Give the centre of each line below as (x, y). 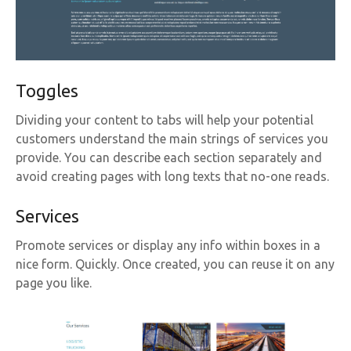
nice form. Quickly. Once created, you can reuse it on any (175, 264)
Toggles (47, 91)
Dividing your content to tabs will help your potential (165, 120)
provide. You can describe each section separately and (169, 158)
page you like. (54, 283)
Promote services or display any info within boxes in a (168, 246)
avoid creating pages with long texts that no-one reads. (172, 177)
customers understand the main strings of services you (172, 139)
